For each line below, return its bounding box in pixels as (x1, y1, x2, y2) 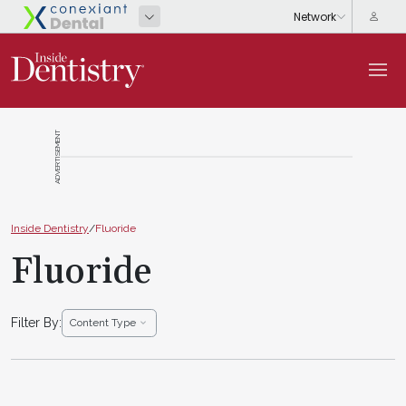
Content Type (70, 316, 136, 329)
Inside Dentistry (11, 221, 89, 235)
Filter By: (11, 314, 62, 330)
